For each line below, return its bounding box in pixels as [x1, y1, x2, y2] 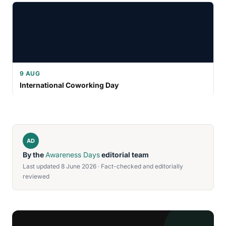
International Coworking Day [20, 80, 119, 89]
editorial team [100, 150, 149, 159]
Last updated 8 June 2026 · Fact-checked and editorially [23, 162, 183, 170]
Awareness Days [45, 150, 100, 159]
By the [23, 150, 45, 159]
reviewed [23, 172, 49, 180]
